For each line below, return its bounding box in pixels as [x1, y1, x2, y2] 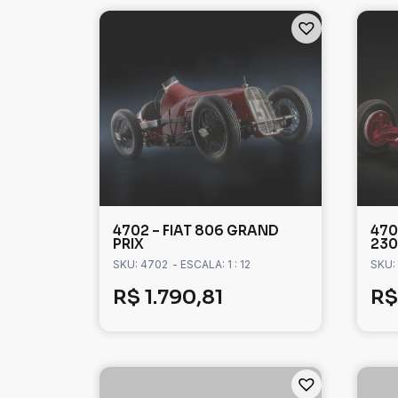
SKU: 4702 [113, 258, 168, 272]
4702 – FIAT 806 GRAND [113, 222, 279, 240]
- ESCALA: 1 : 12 [172, 258, 251, 272]
